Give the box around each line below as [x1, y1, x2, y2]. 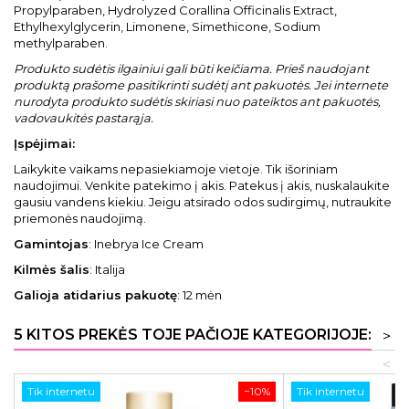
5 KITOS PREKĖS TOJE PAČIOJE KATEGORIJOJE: [14, 326, 372, 343]
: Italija [89, 262, 125, 277]
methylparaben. [14, 36, 108, 50]
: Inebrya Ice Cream [89, 236, 204, 251]
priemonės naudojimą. [14, 211, 146, 225]
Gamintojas [14, 236, 89, 251]
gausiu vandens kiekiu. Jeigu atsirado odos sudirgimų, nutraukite [14, 194, 392, 209]
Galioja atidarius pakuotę [14, 288, 177, 302]
